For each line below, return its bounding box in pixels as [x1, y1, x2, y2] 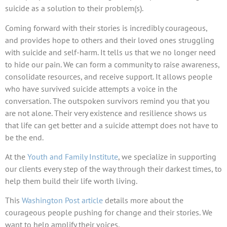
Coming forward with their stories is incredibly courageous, [5, 22, 207, 33]
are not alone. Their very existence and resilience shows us [5, 107, 207, 118]
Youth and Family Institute [27, 152, 118, 162]
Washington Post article [22, 195, 103, 206]
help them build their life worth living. [5, 176, 137, 186]
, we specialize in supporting [118, 152, 216, 162]
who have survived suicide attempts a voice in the [5, 83, 177, 94]
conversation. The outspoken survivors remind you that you [5, 95, 210, 106]
